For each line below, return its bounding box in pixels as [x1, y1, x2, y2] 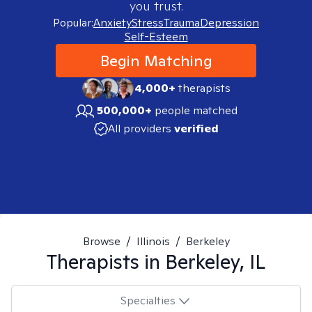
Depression [200, 15, 259, 30]
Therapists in [47, 249, 165, 274]
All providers [107, 121, 171, 136]
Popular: [53, 15, 93, 30]
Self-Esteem [124, 29, 188, 44]
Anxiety [93, 15, 132, 30]
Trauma [164, 15, 200, 30]
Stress [132, 15, 164, 30]
